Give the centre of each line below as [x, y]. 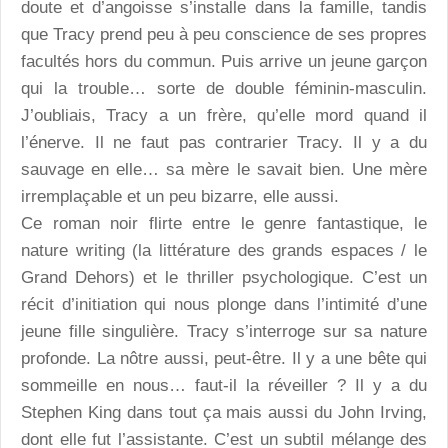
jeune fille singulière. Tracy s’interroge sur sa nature [224, 332]
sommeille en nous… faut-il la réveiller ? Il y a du [224, 386]
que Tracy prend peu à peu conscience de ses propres [224, 35]
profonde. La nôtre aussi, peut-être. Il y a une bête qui [224, 359]
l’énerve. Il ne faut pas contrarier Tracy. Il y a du [224, 143]
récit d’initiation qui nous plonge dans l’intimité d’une [224, 305]
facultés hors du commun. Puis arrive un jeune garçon [224, 62]
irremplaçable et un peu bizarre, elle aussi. [180, 197]
